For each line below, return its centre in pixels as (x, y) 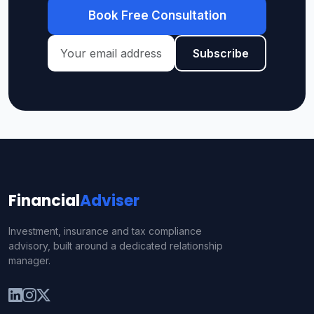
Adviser (110, 201)
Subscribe (220, 53)
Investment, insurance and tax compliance (105, 231)
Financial (44, 201)
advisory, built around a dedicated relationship (116, 246)
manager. (29, 260)
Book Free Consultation (157, 15)
